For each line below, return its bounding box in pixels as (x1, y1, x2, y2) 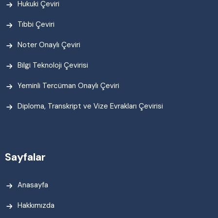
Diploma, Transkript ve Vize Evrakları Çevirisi (18, 101, 163, 111)
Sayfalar (5, 150, 46, 164)
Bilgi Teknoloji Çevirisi (18, 60, 88, 71)
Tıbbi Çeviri (18, 19, 54, 30)
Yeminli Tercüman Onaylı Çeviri (18, 81, 119, 91)
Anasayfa (18, 180, 48, 190)
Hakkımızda (18, 200, 54, 211)
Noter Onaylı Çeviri (18, 40, 80, 50)
